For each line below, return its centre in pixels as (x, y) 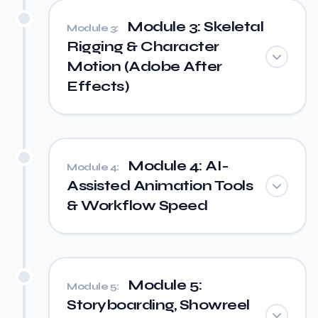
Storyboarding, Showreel (158, 305)
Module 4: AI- (177, 166)
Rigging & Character (143, 46)
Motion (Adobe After (144, 66)
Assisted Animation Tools (160, 186)
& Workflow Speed (137, 205)
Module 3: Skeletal (193, 27)
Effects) (98, 86)
